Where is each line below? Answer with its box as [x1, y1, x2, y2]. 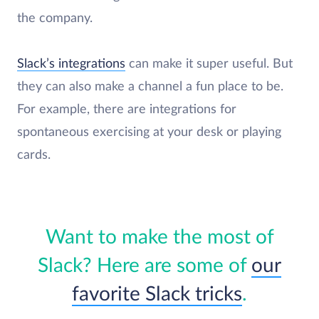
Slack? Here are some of [38, 255, 251, 276]
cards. [17, 148, 51, 162]
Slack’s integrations [17, 57, 125, 70]
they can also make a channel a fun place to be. [17, 80, 283, 93]
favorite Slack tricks [72, 283, 242, 304]
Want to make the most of [45, 226, 274, 247]
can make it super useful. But [125, 57, 293, 70]
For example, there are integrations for [17, 103, 236, 116]
